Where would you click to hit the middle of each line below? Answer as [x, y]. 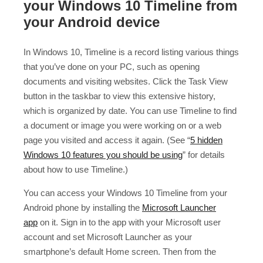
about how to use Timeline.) [76, 170]
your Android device [92, 22]
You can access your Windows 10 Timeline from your [125, 193]
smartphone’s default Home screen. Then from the [120, 252]
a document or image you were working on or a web [122, 126]
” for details [204, 155]
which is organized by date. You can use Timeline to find [130, 111]
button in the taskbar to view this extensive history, [119, 96]
